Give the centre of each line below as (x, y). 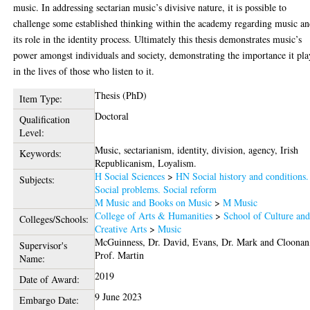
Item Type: (40, 99)
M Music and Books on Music (154, 203)
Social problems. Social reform (156, 190)
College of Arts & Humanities (154, 216)
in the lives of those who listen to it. (84, 71)
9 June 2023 (119, 297)
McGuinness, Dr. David (141, 242)
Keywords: (40, 154)
